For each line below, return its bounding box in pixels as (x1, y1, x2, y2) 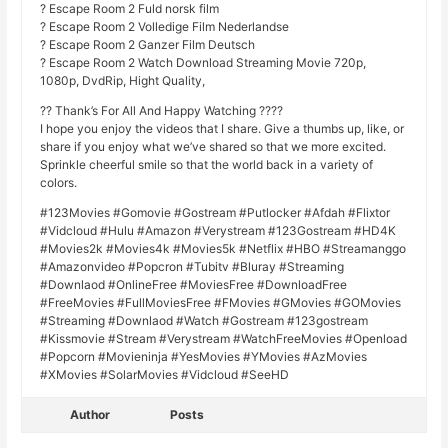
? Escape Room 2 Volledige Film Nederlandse (40, 19, 290, 35)
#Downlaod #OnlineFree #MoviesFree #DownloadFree (40, 277, 348, 293)
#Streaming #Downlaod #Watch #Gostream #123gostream (40, 313, 369, 329)
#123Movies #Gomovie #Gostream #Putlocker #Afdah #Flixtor (40, 205, 391, 221)
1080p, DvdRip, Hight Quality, (40, 73, 206, 89)
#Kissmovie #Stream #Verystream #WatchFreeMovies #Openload (40, 331, 408, 347)
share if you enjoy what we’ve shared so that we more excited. (40, 139, 387, 155)
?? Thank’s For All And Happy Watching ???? (40, 103, 284, 119)
